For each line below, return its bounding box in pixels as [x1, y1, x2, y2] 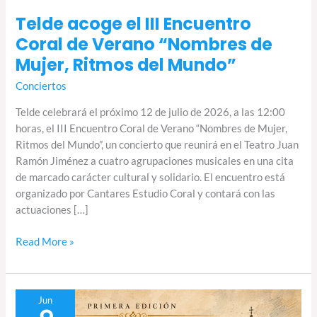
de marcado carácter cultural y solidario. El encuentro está [16, 171, 286, 183]
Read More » [16, 235, 75, 248]
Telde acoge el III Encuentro [16, 12, 252, 36]
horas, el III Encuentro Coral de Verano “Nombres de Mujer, [16, 122, 288, 134]
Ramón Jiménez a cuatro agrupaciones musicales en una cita [16, 154, 294, 167]
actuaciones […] [16, 203, 89, 216]
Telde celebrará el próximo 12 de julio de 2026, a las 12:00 [16, 105, 286, 118]
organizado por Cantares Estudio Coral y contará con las [16, 187, 276, 200]
